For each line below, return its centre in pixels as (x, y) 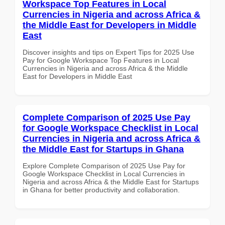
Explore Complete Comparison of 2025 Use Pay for (104, 165)
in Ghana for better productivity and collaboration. (101, 190)
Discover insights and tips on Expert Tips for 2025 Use (108, 52)
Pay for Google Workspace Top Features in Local (101, 60)
